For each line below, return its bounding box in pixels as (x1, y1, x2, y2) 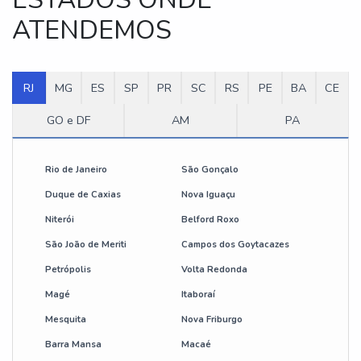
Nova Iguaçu (180, 189, 235, 201)
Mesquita (45, 313, 86, 326)
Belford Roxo (180, 214, 239, 226)
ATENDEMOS (12, 13, 172, 48)
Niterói (45, 214, 74, 226)
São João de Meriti (45, 239, 127, 251)
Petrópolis (45, 263, 91, 276)
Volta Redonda (180, 263, 247, 276)
